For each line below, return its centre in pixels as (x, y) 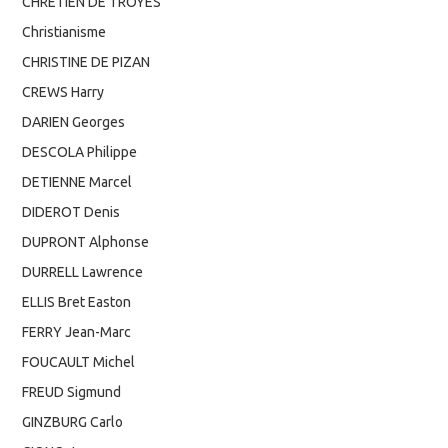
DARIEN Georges (74, 121)
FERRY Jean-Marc (77, 331)
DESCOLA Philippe (80, 151)
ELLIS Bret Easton (77, 301)
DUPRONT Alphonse (86, 241)
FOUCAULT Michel (79, 361)
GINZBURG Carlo (73, 421)
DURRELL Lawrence (83, 271)
